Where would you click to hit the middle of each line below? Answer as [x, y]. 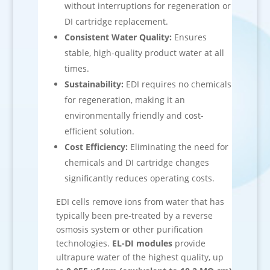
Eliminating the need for [178, 147]
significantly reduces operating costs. [139, 178]
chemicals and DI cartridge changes [137, 162]
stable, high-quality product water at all [144, 53]
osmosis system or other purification [129, 229]
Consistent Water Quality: [118, 37]
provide [189, 243]
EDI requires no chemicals [177, 84]
